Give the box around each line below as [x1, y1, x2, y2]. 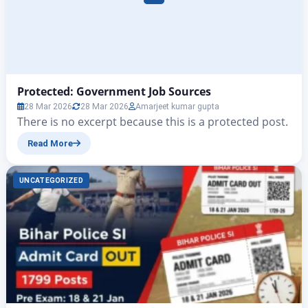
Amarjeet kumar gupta [135, 102, 219, 111]
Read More [27, 138, 73, 148]
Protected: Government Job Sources [17, 84, 211, 99]
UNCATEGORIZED [19, 176, 83, 185]
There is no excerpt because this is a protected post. [17, 114, 288, 129]
